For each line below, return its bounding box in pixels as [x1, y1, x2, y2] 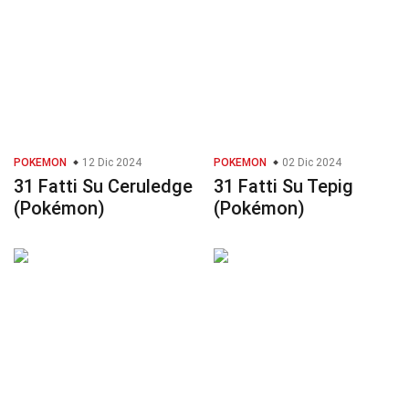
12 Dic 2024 [79, 156, 142, 170]
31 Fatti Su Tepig [214, 175, 353, 198]
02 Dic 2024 [279, 156, 341, 170]
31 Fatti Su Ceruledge [14, 175, 193, 198]
